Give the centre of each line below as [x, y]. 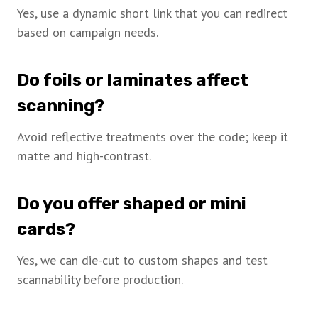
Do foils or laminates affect [133, 81]
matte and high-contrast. [84, 156]
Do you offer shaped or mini [132, 204]
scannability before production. [100, 280]
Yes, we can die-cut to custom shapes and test [142, 261]
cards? [46, 230]
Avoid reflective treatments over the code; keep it [153, 137]
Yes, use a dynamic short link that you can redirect [152, 13]
